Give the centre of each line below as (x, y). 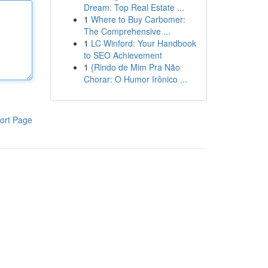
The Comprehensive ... (127, 31)
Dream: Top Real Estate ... (134, 7)
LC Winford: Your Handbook (143, 43)
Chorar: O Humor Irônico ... (135, 79)
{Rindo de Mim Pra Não (135, 67)
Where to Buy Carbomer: (138, 19)
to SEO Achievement (123, 55)
